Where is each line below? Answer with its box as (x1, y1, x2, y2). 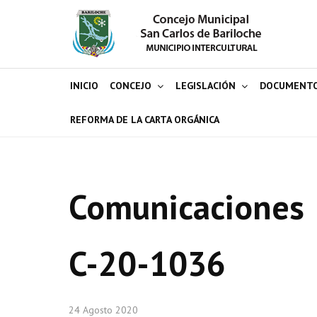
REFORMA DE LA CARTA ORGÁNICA (70, 113, 219, 126)
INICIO (70, 79, 98, 92)
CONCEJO (110, 79, 151, 92)
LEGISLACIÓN (175, 79, 236, 92)
